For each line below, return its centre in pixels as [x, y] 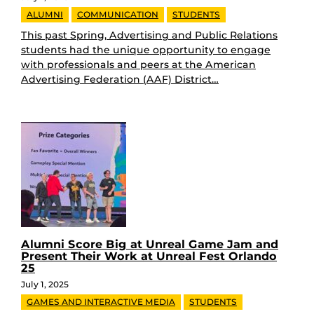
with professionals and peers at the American [138, 64]
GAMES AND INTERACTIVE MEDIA [101, 301]
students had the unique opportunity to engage [146, 49]
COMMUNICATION [118, 14]
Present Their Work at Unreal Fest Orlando [149, 256]
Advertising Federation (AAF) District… [120, 79]
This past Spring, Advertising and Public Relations [149, 35]
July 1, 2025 [45, 284]
